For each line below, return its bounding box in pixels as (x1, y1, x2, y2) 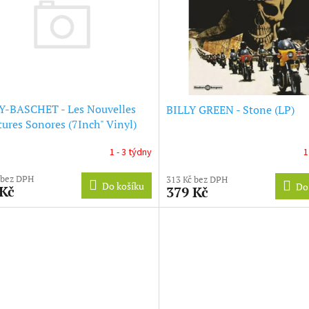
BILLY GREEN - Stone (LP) (166, 101, 295, 117)
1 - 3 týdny (109, 145, 152, 159)
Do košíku (101, 179, 144, 193)
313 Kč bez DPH (166, 172, 228, 186)
